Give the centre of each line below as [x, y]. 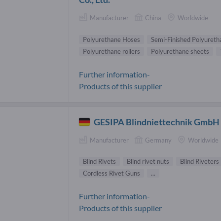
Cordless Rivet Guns [111, 173]
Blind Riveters [200, 162]
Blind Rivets [99, 162]
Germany [158, 140]
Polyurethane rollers [111, 51]
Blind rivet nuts [148, 162]
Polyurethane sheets [180, 51]
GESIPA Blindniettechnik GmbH [157, 122]
